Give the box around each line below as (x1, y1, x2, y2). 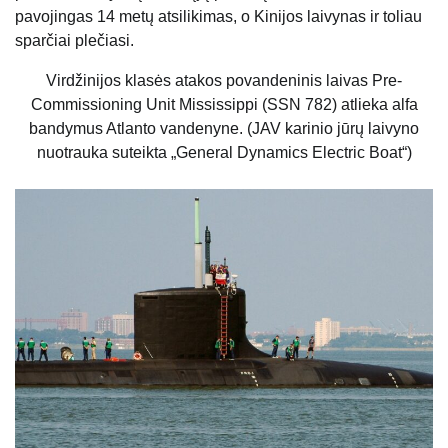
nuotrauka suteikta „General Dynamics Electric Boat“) (36, 143, 412, 161)
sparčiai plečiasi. (15, 31, 134, 49)
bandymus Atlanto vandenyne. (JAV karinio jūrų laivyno (29, 119, 419, 137)
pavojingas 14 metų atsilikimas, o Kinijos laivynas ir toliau (15, 7, 422, 25)
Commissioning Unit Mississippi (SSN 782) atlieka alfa (30, 95, 418, 113)
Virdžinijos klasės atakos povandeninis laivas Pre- (46, 71, 402, 89)
